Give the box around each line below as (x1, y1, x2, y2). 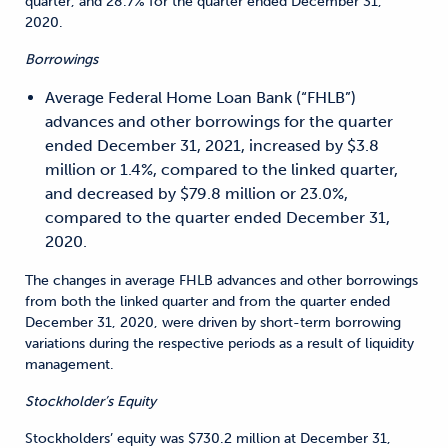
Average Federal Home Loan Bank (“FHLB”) (45, 87, 356, 107)
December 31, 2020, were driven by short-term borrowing (25, 313, 401, 331)
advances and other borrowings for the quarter (45, 111, 393, 131)
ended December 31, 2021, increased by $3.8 (45, 135, 379, 155)
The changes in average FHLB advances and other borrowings (25, 271, 418, 289)
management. (25, 355, 114, 373)
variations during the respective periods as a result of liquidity (25, 334, 414, 352)
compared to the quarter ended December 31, (45, 207, 390, 227)
